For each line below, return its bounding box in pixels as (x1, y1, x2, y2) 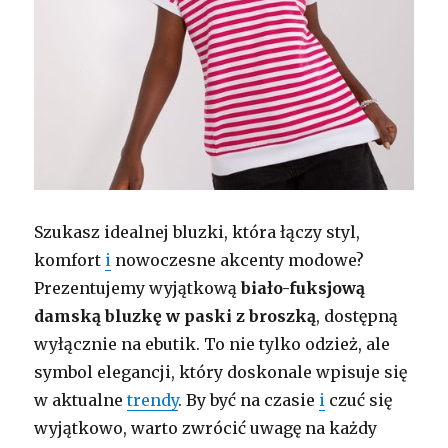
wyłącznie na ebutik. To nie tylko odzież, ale (34, 333, 391, 354)
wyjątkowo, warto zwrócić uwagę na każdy (34, 417, 378, 438)
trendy (127, 389, 179, 410)
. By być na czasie (178, 389, 320, 410)
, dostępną (316, 305, 399, 326)
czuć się (325, 389, 393, 410)
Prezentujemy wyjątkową (34, 277, 242, 298)
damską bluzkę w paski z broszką (34, 305, 317, 326)
